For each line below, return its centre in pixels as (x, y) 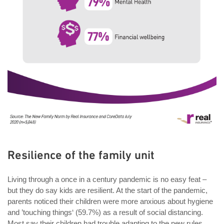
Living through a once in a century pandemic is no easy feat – (107, 179)
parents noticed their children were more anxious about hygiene (110, 201)
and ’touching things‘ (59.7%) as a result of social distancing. (105, 212)
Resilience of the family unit (81, 155)
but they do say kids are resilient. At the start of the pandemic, (107, 190)
